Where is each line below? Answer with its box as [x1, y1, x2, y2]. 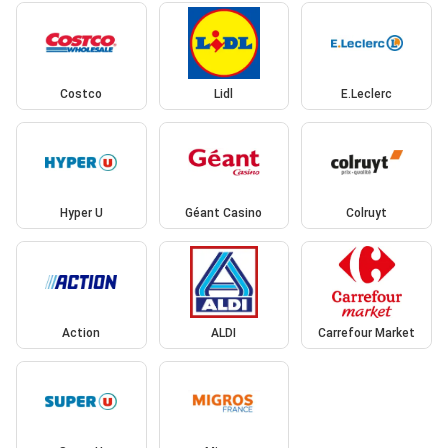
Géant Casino [185, 206, 263, 221]
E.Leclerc [341, 86, 393, 101]
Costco [60, 86, 103, 101]
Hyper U [59, 206, 103, 221]
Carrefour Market [318, 325, 416, 340]
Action [62, 325, 101, 340]
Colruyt [346, 206, 388, 221]
